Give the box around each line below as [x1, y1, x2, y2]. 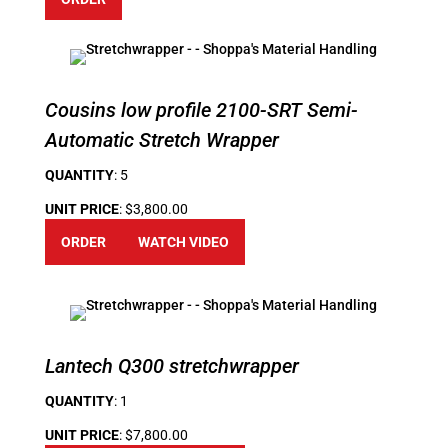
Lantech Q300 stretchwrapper [44, 353, 299, 378]
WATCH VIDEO [137, 233, 229, 250]
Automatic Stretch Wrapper [44, 127, 279, 152]
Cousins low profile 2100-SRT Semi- [44, 97, 358, 122]
